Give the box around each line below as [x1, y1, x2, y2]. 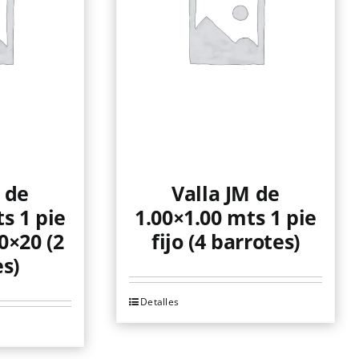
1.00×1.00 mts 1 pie [135, 204, 317, 231]
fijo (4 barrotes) [151, 228, 300, 255]
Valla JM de [171, 179, 280, 207]
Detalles [140, 295, 179, 309]
